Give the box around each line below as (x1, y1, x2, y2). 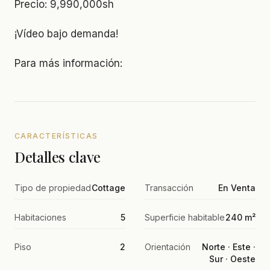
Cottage (92, 182, 125, 193)
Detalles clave (14, 146, 101, 166)
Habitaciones (14, 212, 66, 222)
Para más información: (14, 57, 122, 69)
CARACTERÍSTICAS (14, 131, 98, 140)
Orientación (145, 241, 190, 252)
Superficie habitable (145, 212, 225, 222)
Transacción (145, 182, 193, 193)
